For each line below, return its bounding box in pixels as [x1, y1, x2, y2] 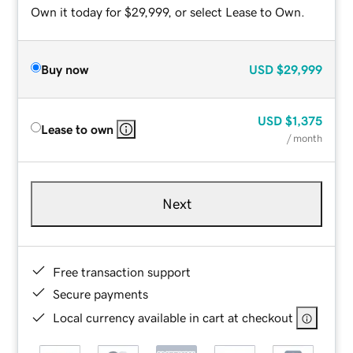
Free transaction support [53, 265, 191, 278]
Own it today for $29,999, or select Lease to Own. [31, 5, 306, 18]
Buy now [41, 62, 89, 76]
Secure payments [53, 287, 149, 300]
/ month [286, 132, 322, 143]
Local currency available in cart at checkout [53, 310, 294, 324]
